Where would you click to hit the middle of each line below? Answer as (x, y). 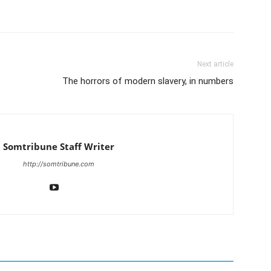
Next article (215, 64)
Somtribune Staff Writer (58, 146)
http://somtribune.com (58, 164)
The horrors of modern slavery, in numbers (148, 81)
